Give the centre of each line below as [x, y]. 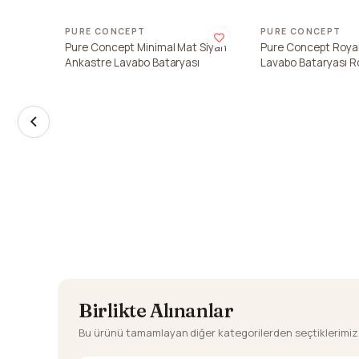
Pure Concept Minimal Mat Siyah [146, 47]
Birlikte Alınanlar [156, 311]
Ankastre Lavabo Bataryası [133, 62]
